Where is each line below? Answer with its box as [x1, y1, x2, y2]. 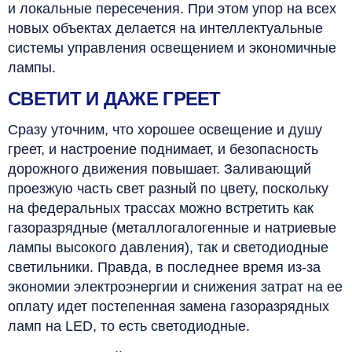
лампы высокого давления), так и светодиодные [8, 239, 328, 255]
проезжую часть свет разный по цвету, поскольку [8, 180, 328, 196]
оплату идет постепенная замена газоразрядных [8, 298, 329, 314]
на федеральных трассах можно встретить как [8, 200, 313, 216]
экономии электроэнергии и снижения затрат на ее [8, 278, 343, 295]
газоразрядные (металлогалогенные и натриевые [8, 219, 336, 236]
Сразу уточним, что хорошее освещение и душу [8, 121, 322, 137]
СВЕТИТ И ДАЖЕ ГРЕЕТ [8, 87, 221, 109]
